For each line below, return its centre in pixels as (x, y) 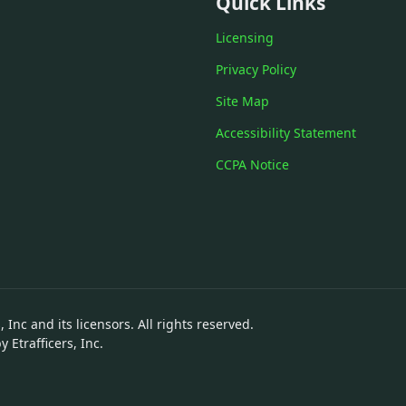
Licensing (245, 38)
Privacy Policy (256, 69)
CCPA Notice (252, 164)
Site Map (242, 101)
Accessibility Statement (286, 133)
